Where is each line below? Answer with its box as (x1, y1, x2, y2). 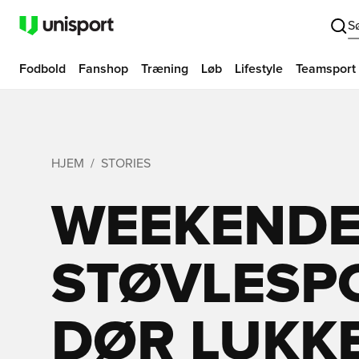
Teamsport (296, 63, 356, 75)
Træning (141, 63, 188, 75)
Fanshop (79, 63, 128, 75)
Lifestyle (235, 63, 283, 75)
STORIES (101, 157, 151, 170)
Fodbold (19, 63, 66, 75)
